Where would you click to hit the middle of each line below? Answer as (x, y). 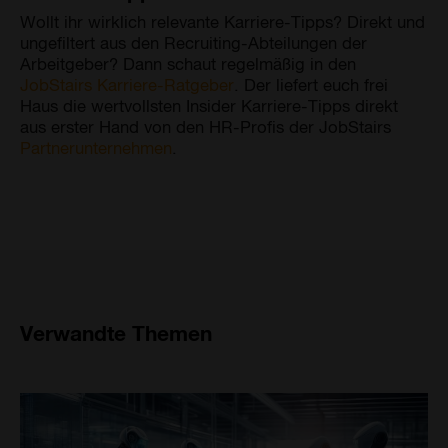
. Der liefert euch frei (311, 83)
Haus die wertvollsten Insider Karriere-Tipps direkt (209, 104)
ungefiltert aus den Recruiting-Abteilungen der (193, 41)
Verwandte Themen (116, 332)
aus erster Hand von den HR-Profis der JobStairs (205, 125)
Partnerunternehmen (96, 146)
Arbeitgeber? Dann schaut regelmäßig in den (188, 62)
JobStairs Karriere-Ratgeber (127, 83)
